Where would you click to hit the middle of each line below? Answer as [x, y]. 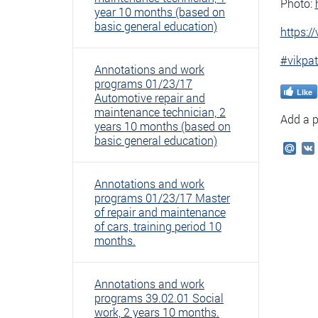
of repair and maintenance [160, 212]
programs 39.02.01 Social [159, 298]
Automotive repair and [150, 98]
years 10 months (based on [163, 126]
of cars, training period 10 [158, 226]
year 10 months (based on [160, 12]
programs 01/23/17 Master [162, 198]
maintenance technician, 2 [160, 112]
